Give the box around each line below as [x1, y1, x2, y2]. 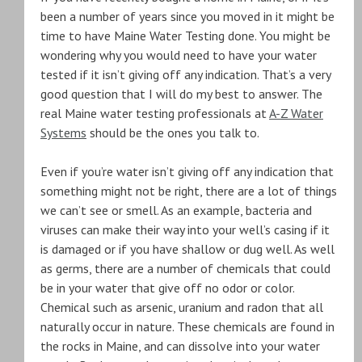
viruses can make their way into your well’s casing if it [40, 221, 330, 238]
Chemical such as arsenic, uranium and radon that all [40, 299, 323, 315]
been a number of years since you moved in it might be [40, 8, 335, 24]
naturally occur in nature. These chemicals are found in [40, 318, 335, 335]
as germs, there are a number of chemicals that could [40, 260, 330, 276]
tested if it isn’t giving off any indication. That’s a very [40, 66, 330, 82]
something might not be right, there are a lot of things [40, 183, 337, 199]
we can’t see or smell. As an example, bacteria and [40, 202, 312, 218]
